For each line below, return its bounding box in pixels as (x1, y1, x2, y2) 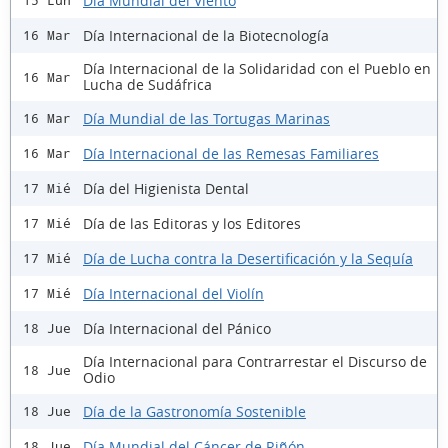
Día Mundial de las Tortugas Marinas (83, 108, 330, 128)
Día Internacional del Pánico (83, 318, 271, 338)
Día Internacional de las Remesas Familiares (83, 143, 379, 163)
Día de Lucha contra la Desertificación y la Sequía (83, 248, 413, 268)
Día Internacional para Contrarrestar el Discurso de (83, 352, 427, 372)
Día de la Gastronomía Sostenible (83, 401, 306, 421)
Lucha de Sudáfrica (83, 75, 212, 95)
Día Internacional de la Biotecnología (83, 25, 329, 45)
